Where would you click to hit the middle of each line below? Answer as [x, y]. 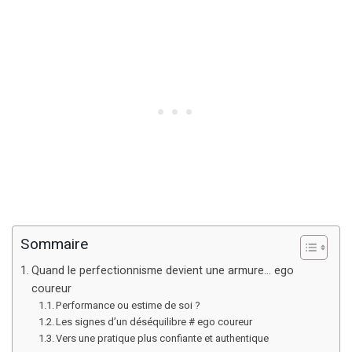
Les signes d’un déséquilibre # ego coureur [154, 321]
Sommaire [54, 245]
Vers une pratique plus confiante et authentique [163, 338]
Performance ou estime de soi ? [128, 305]
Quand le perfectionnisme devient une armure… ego [162, 270]
